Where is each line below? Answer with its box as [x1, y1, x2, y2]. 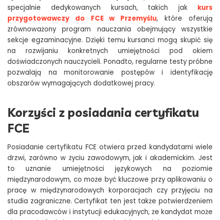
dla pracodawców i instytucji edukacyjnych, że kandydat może [7, 207, 213, 217]
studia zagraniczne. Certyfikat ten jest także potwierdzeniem [7, 196, 213, 206]
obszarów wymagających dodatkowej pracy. [7, 79, 155, 88]
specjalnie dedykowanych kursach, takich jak [7, 3, 188, 13]
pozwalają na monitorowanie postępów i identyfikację [7, 68, 213, 78]
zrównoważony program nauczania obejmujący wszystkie [7, 25, 213, 34]
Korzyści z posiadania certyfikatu [7, 105, 199, 120]
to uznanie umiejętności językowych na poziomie [7, 164, 213, 174]
